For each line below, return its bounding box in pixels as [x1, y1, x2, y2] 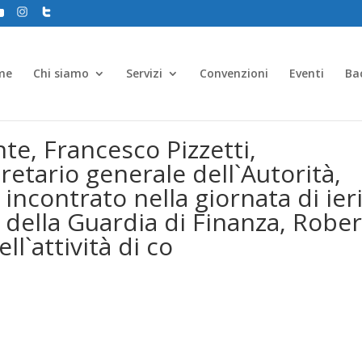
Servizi [126, 65, 162, 81]
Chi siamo [33, 65, 89, 81]
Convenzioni [200, 65, 268, 81]
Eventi [289, 65, 324, 81]
